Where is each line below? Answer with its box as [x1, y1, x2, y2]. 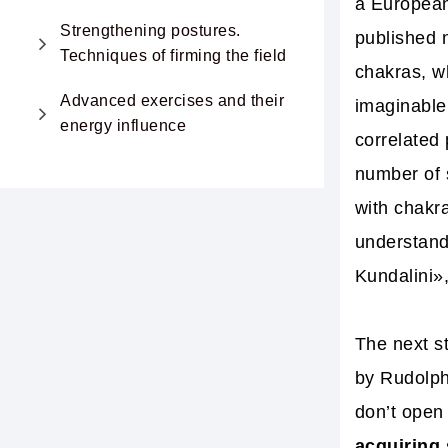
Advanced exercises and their [60, 92, 284, 109]
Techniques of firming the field [60, 47, 287, 64]
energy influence [60, 117, 186, 134]
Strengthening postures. [60, 22, 241, 39]
